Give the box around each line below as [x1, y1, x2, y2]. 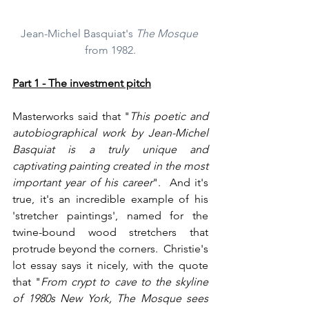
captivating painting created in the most [12, 159, 208, 173]
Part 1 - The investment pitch [12, 77, 151, 90]
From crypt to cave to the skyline [41, 275, 209, 289]
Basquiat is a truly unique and [12, 143, 208, 157]
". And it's [152, 176, 209, 190]
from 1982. [85, 43, 136, 57]
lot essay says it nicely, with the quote [12, 259, 208, 272]
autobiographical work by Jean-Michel [12, 126, 208, 140]
